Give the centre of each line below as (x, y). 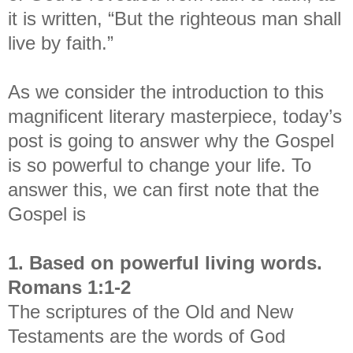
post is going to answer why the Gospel (171, 140)
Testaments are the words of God (147, 336)
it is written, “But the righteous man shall (175, 18)
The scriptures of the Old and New (150, 311)
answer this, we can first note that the (163, 189)
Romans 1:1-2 (69, 287)
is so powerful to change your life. (150, 165)
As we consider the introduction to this (166, 91)
